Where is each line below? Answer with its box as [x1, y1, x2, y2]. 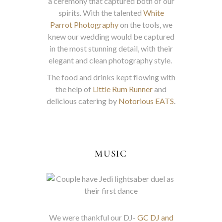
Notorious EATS [118, 96, 174, 106]
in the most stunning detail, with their [49, 44, 173, 53]
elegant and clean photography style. [49, 55, 173, 65]
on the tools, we [118, 20, 172, 29]
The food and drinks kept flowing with [47, 72, 175, 82]
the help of [55, 84, 93, 94]
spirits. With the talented [58, 8, 143, 17]
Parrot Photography [50, 20, 118, 29]
